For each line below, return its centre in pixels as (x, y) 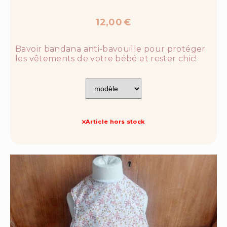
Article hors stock (115, 122)
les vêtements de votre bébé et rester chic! (106, 59)
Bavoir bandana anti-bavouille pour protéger (110, 49)
